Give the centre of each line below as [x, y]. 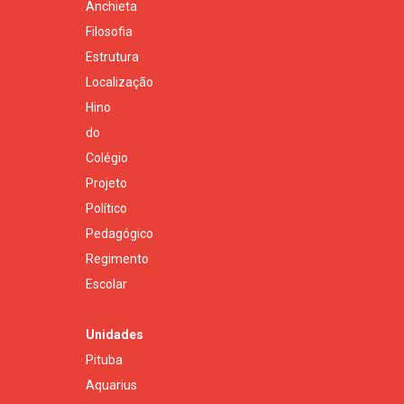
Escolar [106, 285]
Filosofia [109, 32]
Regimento [117, 259]
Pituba [104, 360]
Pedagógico [119, 234]
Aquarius [111, 386]
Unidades [115, 335]
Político [106, 209]
